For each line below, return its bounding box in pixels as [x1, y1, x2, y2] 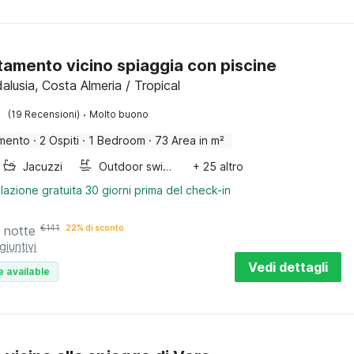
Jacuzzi [23, 160, 63, 173]
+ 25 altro [193, 160, 244, 173]
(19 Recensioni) [8, 108, 81, 120]
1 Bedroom [88, 134, 146, 147]
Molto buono [89, 108, 149, 120]
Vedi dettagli [248, 259, 328, 275]
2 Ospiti [40, 134, 80, 147]
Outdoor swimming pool [163, 160, 172, 173]
